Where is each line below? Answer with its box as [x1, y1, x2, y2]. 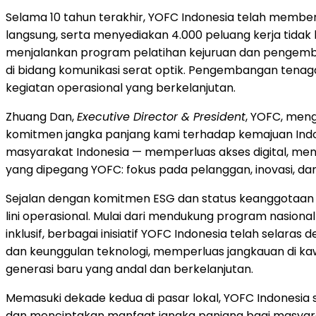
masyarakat [6, 143, 76, 160]
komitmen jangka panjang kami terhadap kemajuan [6, 126, 296, 142]
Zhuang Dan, [6, 108, 77, 125]
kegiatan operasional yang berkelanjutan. [6, 79, 236, 96]
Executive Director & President [77, 108, 245, 125]
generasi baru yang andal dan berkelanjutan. [6, 260, 253, 277]
